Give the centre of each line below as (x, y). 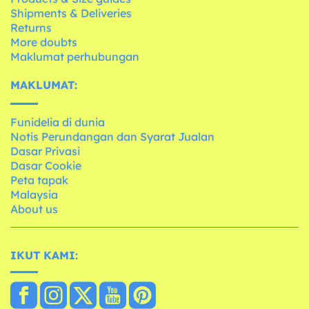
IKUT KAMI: (44, 256)
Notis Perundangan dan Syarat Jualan (112, 137)
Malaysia (34, 195)
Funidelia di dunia (58, 122)
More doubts (44, 42)
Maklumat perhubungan (75, 57)
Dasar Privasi (45, 151)
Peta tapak (39, 180)
